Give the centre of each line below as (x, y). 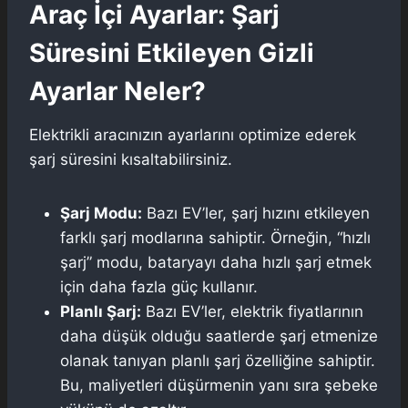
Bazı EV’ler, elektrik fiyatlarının (252, 311)
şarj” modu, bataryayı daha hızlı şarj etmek (216, 262)
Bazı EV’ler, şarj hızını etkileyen (256, 213)
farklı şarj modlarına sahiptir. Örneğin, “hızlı (215, 237)
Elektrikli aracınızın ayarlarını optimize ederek (193, 134)
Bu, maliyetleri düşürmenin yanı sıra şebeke (219, 385)
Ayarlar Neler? (117, 91)
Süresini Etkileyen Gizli (172, 52)
